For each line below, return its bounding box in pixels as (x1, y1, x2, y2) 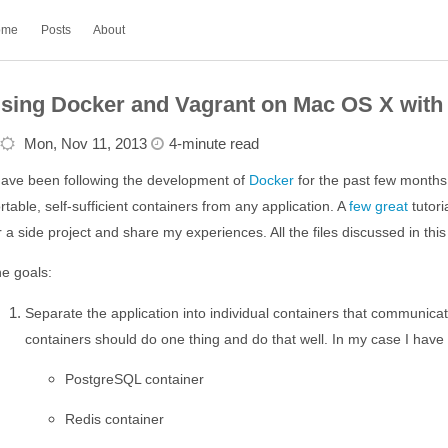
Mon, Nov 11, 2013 (24, 135, 148, 152)
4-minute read (169, 135, 260, 152)
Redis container (65, 411, 165, 427)
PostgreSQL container (65, 371, 205, 387)
